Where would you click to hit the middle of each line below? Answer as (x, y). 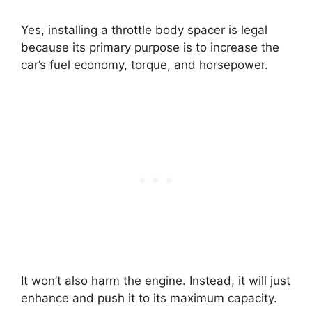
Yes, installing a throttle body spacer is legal (144, 30)
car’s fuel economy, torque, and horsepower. (146, 64)
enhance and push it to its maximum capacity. (151, 298)
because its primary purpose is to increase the (150, 47)
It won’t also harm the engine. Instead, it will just (156, 281)
